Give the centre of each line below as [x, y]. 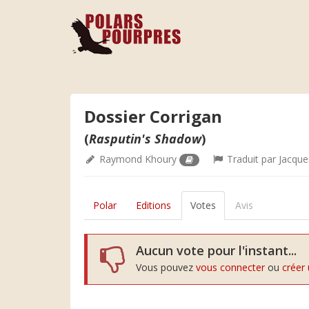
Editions [153, 205]
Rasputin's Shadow [145, 139]
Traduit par [252, 159]
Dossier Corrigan [153, 116]
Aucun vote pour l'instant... [216, 250]
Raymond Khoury [138, 159]
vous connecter [230, 267]
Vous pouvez [166, 267]
